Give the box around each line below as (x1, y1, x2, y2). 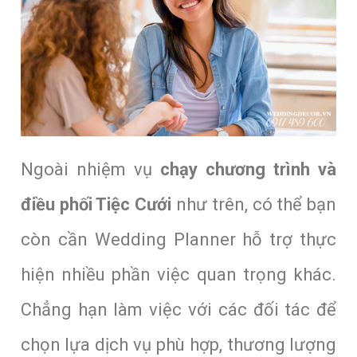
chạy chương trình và (160, 159, 337, 179)
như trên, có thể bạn (171, 194, 337, 214)
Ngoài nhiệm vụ (20, 159, 160, 179)
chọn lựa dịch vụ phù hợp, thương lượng (20, 334, 337, 355)
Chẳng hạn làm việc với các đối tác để (20, 299, 337, 320)
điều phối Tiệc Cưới (20, 194, 172, 214)
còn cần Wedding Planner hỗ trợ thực (20, 229, 337, 249)
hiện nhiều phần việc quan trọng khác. (20, 264, 337, 284)
